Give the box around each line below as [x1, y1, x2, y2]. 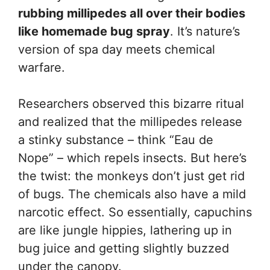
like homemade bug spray [18, 24, 170, 39]
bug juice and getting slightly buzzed [18, 240, 229, 256]
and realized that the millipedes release [18, 114, 242, 129]
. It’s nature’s [170, 24, 240, 39]
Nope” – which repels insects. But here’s [18, 150, 246, 165]
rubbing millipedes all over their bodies [18, 5, 245, 20]
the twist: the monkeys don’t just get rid [18, 168, 245, 183]
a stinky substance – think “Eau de [18, 132, 213, 147]
